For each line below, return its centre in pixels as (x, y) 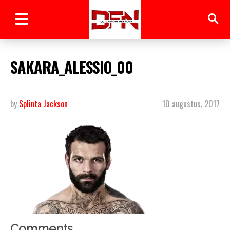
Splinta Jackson (43, 103)
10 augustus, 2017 (191, 103)
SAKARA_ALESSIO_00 (72, 67)
